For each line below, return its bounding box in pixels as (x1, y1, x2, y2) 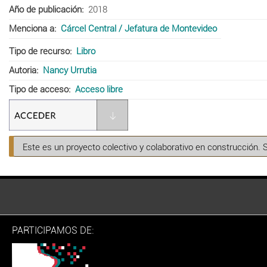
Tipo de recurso (9, 45, 70, 57)
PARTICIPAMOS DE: (12, 224, 94, 236)
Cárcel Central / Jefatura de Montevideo (60, 23, 217, 34)
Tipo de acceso (9, 83, 69, 95)
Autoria (9, 64, 36, 76)
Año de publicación (9, 4, 82, 15)
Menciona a (9, 23, 54, 34)
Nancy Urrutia (42, 64, 97, 76)
